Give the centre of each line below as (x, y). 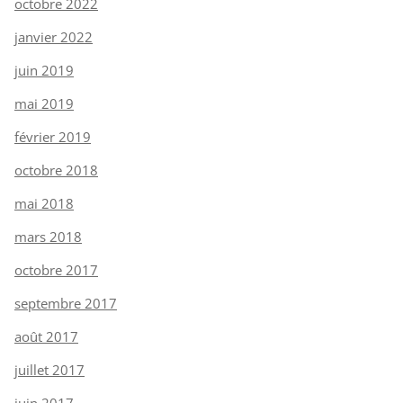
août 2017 (46, 336)
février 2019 (53, 136)
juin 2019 (44, 70)
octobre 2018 (56, 170)
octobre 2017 (56, 269)
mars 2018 (48, 236)
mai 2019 (44, 103)
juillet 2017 (49, 369)
